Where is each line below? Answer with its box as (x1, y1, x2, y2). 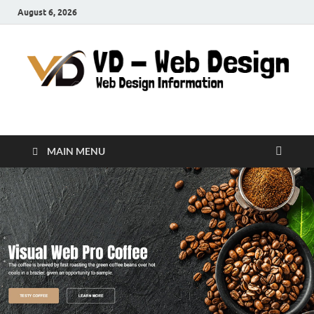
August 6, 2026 (18, 6, 77, 18)
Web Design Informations (28, 114, 140, 125)
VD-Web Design (28, 109, 218, 144)
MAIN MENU (47, 145, 105, 158)
